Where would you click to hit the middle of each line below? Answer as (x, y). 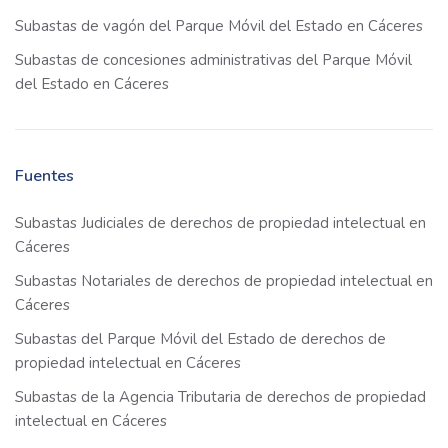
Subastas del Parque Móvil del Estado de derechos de (200, 339)
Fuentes (44, 176)
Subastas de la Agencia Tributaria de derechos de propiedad (220, 397)
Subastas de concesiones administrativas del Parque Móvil (213, 60)
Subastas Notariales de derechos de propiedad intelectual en (224, 281)
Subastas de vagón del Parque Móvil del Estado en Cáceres (219, 26)
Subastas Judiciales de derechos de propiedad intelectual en (220, 223)
